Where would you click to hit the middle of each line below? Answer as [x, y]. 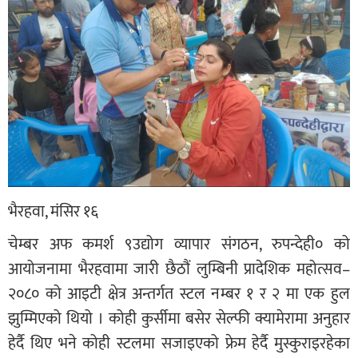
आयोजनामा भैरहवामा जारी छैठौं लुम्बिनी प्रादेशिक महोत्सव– [179, 270]
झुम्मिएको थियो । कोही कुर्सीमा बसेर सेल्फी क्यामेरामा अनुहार [179, 319]
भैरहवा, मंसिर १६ [53, 212]
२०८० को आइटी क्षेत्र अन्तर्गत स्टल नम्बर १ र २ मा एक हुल [179, 294]
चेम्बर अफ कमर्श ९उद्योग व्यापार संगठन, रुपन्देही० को [179, 245]
